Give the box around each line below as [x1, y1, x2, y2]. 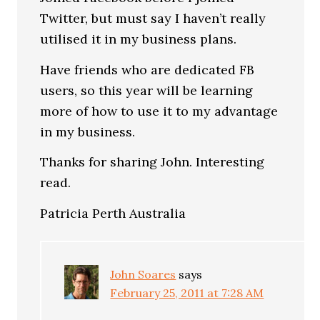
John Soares [110, 266, 176, 281]
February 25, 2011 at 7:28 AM [110, 285, 264, 300]
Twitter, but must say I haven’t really [40, 10, 266, 26]
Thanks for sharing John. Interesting [40, 154, 265, 170]
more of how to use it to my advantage [40, 102, 279, 119]
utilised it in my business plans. [40, 31, 237, 47]
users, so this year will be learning [40, 81, 254, 99]
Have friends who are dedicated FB [40, 61, 255, 78]
